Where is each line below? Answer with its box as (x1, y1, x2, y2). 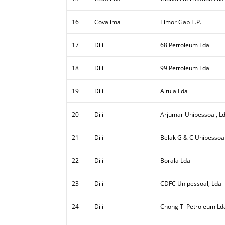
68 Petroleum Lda (160, 41, 209, 49)
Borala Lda (160, 156, 190, 165)
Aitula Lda (160, 87, 188, 95)
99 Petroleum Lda (160, 64, 209, 72)
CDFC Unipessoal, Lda (160, 179, 221, 188)
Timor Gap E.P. (160, 18, 201, 26)
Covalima (94, 18, 121, 26)
